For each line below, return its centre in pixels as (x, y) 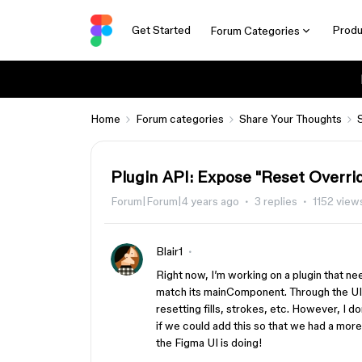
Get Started (161, 30)
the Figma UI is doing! (209, 343)
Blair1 (169, 251)
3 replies (276, 201)
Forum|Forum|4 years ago (175, 201)
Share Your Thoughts (290, 119)
